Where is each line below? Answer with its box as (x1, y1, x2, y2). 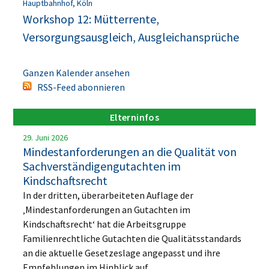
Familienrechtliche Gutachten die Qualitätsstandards (23, 232, 242, 244)
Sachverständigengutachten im (23, 158, 181, 174)
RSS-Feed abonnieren (37, 80, 125, 93)
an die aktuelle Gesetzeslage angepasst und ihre (23, 246, 221, 259)
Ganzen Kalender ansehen (23, 66, 130, 79)
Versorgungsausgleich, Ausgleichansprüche (23, 29, 240, 44)
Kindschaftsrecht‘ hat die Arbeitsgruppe (23, 217, 187, 230)
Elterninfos (109, 110, 160, 123)
